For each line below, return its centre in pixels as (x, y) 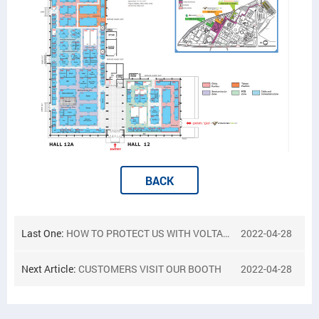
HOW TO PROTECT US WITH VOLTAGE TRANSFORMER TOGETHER (145, 233)
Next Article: (50, 269)
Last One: (44, 233)
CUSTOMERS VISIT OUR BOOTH (150, 269)
